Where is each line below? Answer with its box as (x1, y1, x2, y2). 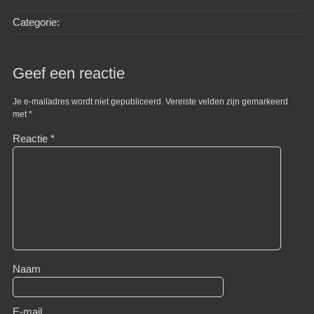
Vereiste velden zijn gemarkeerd (165, 97, 288, 107)
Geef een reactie (12, 64, 125, 82)
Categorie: (12, 16, 60, 28)
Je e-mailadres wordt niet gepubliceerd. (12, 97, 163, 107)
